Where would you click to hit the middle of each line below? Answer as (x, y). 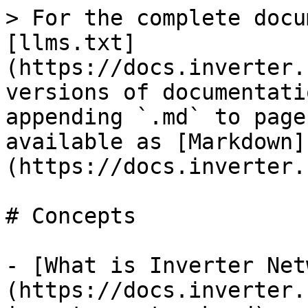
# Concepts (71, 216)
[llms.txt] (71, 43)
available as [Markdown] (156, 142)
